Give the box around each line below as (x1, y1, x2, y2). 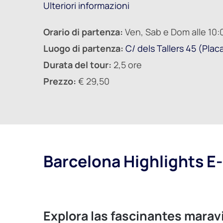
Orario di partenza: (43, 25, 123, 38)
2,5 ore (111, 58, 142, 71)
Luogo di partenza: (43, 42, 123, 54)
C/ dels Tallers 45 (125, 42, 196, 54)
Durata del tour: (43, 58, 111, 71)
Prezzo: (43, 75, 78, 87)
